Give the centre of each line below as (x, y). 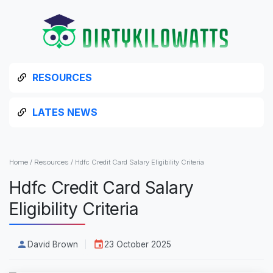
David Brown (53, 244)
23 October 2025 (138, 244)
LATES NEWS (65, 112)
